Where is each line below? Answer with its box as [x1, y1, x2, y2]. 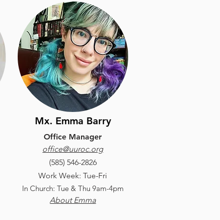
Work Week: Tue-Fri [38, 171, 108, 180]
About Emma [50, 195, 96, 205]
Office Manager [44, 132, 102, 141]
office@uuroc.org [42, 144, 104, 154]
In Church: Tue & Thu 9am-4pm [22, 184, 124, 193]
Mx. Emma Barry [34, 115, 111, 127]
